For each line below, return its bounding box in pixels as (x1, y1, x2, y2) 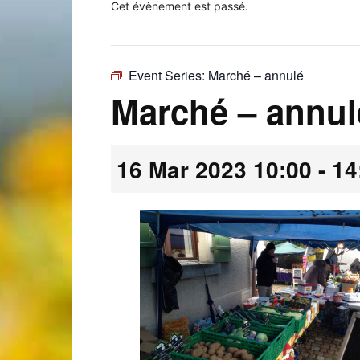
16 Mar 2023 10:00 (117, 153, 312, 186)
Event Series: (129, 66, 208, 84)
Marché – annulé (208, 66, 304, 84)
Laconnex (72, 76, 123, 90)
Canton (72, 285, 109, 299)
